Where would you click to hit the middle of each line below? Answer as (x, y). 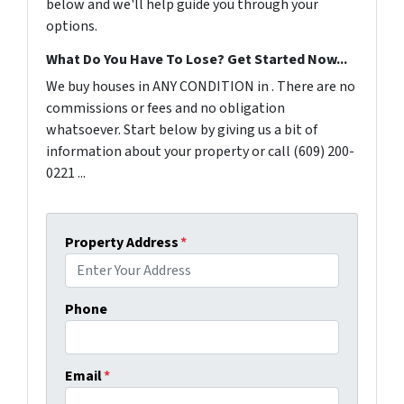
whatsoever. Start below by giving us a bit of (182, 129)
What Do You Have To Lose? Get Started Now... (197, 59)
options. (72, 26)
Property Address (122, 242)
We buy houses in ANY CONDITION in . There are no (201, 86)
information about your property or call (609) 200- (200, 151)
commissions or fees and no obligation (165, 108)
